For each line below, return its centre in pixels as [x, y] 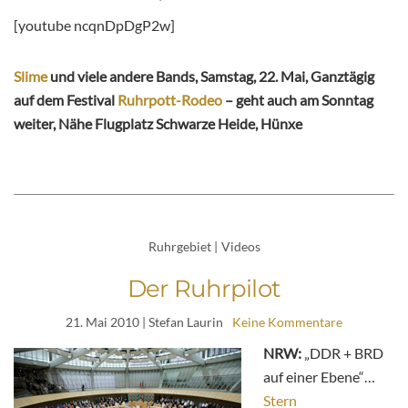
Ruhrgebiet [179, 246]
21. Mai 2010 [102, 322]
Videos [240, 246]
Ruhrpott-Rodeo [170, 99]
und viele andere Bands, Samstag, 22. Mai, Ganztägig [212, 76]
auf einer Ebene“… [319, 377]
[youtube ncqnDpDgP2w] [94, 25]
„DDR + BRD [342, 353]
